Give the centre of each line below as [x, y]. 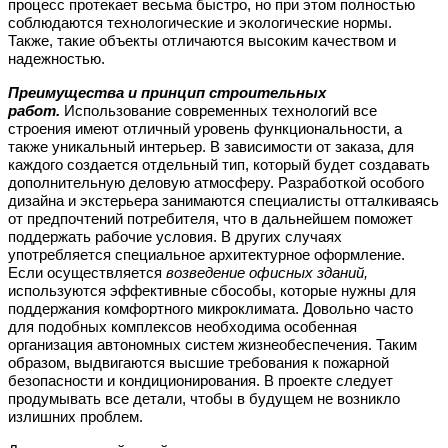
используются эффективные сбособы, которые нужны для [212, 290]
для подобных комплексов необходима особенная [182, 326]
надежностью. [56, 58]
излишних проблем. [75, 416]
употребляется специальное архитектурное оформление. [206, 254]
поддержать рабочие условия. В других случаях [175, 236]
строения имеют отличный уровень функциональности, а [205, 128]
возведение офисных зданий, [267, 272]
